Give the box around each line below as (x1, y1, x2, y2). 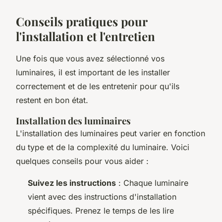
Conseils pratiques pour (16, 13, 147, 29)
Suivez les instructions (28, 177, 116, 188)
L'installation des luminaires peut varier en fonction (16, 128, 205, 138)
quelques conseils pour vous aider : (16, 156, 149, 166)
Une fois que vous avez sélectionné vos (16, 53, 165, 63)
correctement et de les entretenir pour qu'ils (16, 81, 179, 91)
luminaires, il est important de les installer (16, 67, 170, 77)
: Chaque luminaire (116, 177, 188, 188)
